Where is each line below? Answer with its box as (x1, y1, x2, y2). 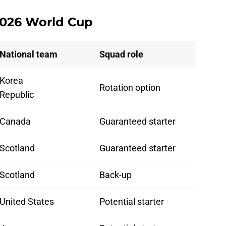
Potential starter (99, 196, 164, 207)
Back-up (99, 169, 132, 181)
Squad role (99, 49, 143, 60)
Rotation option (99, 82, 160, 93)
